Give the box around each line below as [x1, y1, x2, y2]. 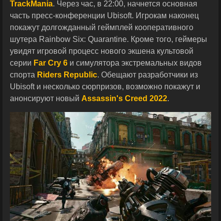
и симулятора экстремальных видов [68, 59, 202, 67]
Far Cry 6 [34, 59, 68, 67]
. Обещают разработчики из [97, 71, 198, 79]
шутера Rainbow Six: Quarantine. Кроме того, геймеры [10, 35, 207, 43]
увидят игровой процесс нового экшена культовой [10, 47, 193, 55]
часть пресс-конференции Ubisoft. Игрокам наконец [10, 11, 199, 20]
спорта [10, 71, 37, 79]
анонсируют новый [10, 94, 81, 103]
